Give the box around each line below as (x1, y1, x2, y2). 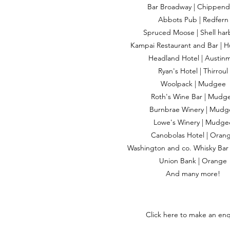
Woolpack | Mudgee (160, 79, 226, 88)
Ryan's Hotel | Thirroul (158, 66, 228, 75)
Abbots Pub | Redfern (158, 15, 228, 24)
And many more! (166, 169, 220, 178)
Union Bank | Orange (159, 156, 227, 165)
